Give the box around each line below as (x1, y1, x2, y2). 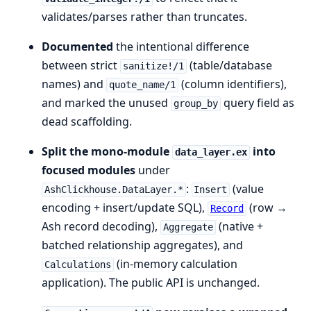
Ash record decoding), (42, 219, 160, 235)
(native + (215, 219, 263, 235)
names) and (42, 76, 106, 92)
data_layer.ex (174, 146, 247, 158)
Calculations (44, 259, 111, 271)
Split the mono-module (42, 144, 172, 160)
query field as (220, 95, 294, 111)
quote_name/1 (108, 79, 176, 91)
